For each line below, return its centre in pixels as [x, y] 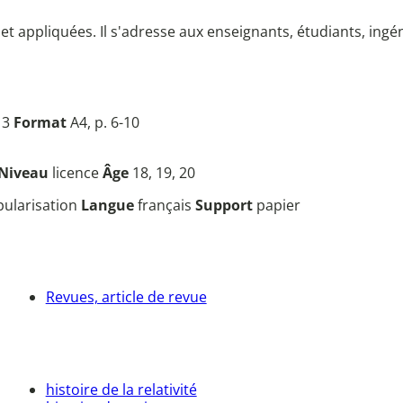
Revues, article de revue [126, 296]
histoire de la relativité [121, 389]
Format [40, 123]
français [166, 206]
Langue [109, 206]
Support [226, 206]
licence [77, 173]
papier [278, 206]
